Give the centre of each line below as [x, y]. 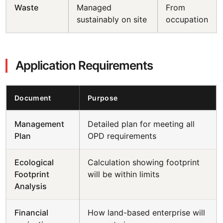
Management [40, 124]
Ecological [34, 162]
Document [33, 98]
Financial [32, 213]
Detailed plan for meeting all [141, 124]
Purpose [103, 98]
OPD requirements [122, 136]
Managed [94, 7]
